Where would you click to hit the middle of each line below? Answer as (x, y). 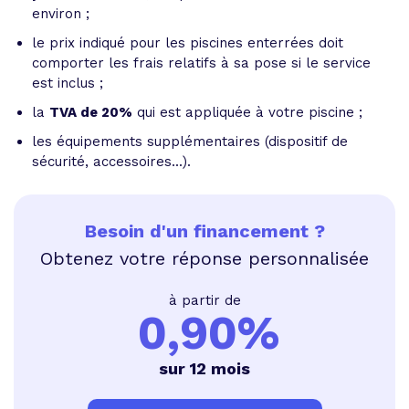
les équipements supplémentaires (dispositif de (190, 142)
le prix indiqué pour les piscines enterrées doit (188, 43)
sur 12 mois (204, 368)
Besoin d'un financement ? (204, 231)
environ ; (61, 14)
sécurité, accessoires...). (111, 162)
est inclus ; (68, 83)
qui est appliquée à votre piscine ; (247, 112)
